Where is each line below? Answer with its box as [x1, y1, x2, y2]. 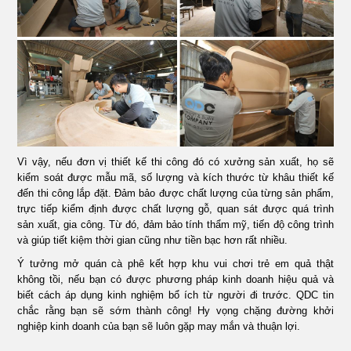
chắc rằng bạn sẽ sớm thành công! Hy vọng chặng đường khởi [17, 304, 334, 317]
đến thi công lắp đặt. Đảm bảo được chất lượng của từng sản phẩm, [17, 186, 334, 199]
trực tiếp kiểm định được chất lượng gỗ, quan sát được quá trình [17, 202, 334, 215]
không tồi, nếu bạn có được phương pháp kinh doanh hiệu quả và [17, 273, 334, 285]
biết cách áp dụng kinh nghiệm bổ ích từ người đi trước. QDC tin [17, 288, 334, 301]
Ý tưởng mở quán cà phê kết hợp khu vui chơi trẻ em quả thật [17, 257, 334, 270]
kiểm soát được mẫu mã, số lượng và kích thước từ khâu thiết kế [17, 171, 334, 183]
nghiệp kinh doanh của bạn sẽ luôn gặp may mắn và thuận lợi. [17, 320, 301, 332]
